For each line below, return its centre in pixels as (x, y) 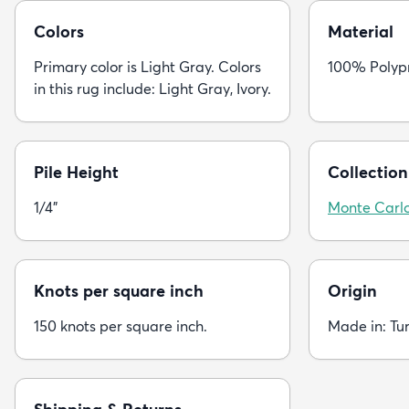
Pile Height (76, 172)
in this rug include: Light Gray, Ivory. (152, 89)
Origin (352, 291)
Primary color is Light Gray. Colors (147, 67)
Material (361, 31)
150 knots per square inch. (121, 326)
